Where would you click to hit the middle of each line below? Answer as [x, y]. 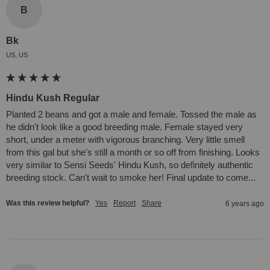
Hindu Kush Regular [53, 98]
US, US [17, 55]
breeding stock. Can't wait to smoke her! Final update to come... [131, 178]
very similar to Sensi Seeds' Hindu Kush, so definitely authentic [130, 165]
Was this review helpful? [48, 203]
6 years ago [245, 204]
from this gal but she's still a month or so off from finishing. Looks [133, 152]
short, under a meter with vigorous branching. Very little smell [125, 140]
